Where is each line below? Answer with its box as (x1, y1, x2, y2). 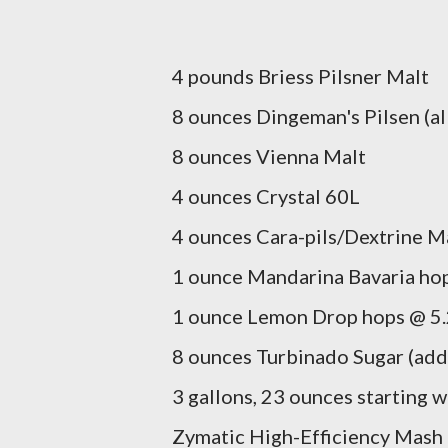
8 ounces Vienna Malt (172, 144, 366, 168)
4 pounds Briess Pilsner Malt (172, 64, 429, 88)
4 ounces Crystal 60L (172, 184, 360, 208)
